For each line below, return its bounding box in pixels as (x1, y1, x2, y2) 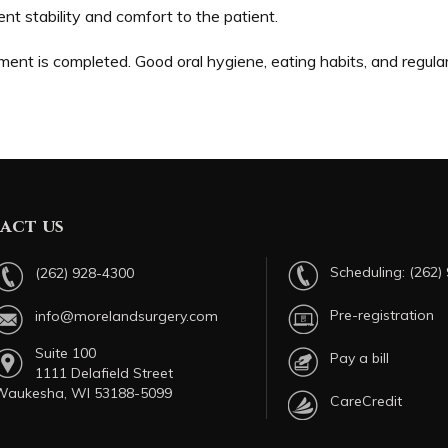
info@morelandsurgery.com (35, 307, 219, 326)
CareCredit (329, 392, 402, 411)
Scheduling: (329, 263, 409, 282)
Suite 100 (35, 344, 97, 362)
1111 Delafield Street (35, 364, 174, 382)
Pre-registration (329, 306, 434, 325)
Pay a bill (329, 349, 389, 368)
